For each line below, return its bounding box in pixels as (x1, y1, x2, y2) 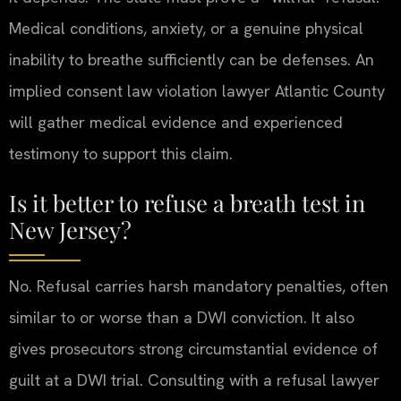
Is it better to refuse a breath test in (9, 187, 365, 218)
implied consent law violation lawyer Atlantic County (9, 81, 385, 101)
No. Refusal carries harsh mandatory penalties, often (9, 276, 388, 297)
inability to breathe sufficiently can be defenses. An (9, 49, 374, 70)
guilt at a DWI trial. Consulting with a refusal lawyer (9, 370, 380, 391)
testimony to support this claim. (9, 143, 233, 164)
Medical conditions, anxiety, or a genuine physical (9, 18, 363, 38)
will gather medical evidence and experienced (9, 112, 343, 132)
